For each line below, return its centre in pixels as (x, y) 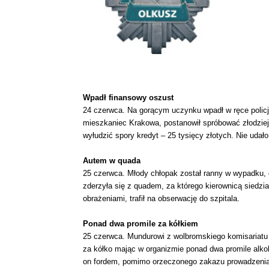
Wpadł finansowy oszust (128, 98)
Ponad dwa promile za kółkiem (141, 224)
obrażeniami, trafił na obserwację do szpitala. (161, 198)
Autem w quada (112, 161)
